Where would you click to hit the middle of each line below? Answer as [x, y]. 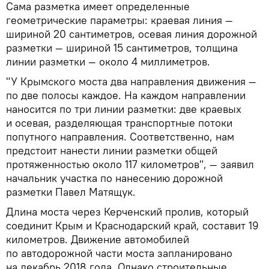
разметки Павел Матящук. [71, 192]
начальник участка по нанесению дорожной [114, 178]
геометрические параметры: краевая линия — [119, 20]
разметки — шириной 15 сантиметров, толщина [122, 48]
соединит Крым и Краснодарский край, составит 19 [132, 225]
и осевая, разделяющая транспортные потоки [119, 123]
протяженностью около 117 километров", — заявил [130, 164]
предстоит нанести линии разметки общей [112, 150]
